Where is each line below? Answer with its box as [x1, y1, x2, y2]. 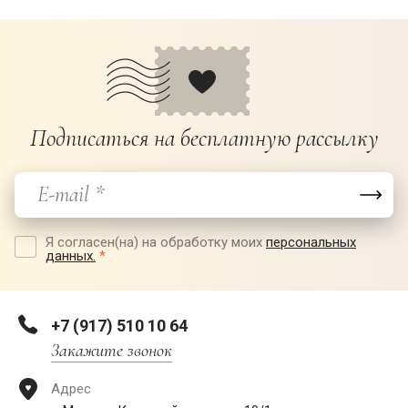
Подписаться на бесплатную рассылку [29, 124, 379, 153]
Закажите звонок [51, 340, 172, 362]
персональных [266, 234, 356, 251]
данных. [46, 248, 96, 265]
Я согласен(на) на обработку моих [46, 234, 266, 251]
